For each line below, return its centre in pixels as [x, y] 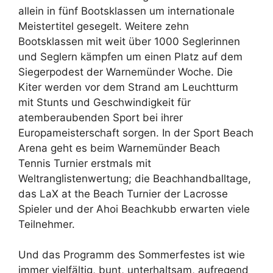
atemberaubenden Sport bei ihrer [101, 117]
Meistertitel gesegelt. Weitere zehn [104, 26]
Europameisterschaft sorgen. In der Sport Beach [136, 133]
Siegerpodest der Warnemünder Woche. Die [126, 72]
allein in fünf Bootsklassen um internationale [126, 11]
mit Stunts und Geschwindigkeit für [105, 102]
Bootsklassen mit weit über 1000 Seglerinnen [129, 41]
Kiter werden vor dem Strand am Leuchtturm [128, 87]
